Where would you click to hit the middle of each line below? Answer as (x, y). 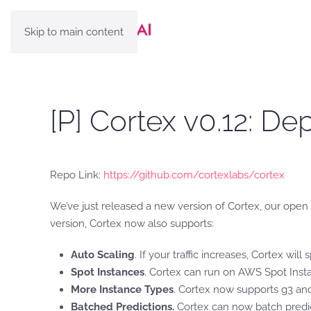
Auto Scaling (103, 255)
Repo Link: (77, 175)
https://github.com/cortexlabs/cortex (194, 175)
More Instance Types (122, 289)
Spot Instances (108, 272)
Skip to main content (74, 32)
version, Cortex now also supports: (132, 224)
